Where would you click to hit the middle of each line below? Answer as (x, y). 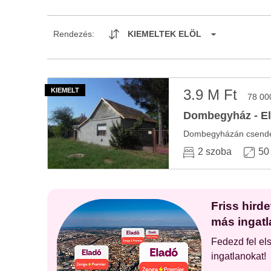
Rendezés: (74, 34)
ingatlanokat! (239, 256)
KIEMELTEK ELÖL (165, 34)
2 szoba (215, 152)
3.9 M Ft (212, 95)
